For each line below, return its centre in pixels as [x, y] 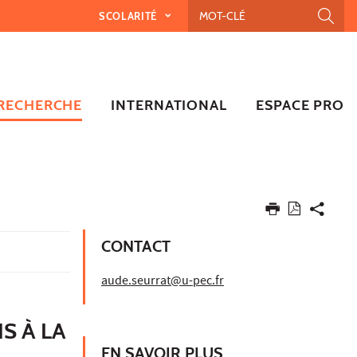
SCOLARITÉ [129, 16]
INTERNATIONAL [169, 105]
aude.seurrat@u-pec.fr [163, 282]
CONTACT [136, 246]
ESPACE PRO [300, 105]
